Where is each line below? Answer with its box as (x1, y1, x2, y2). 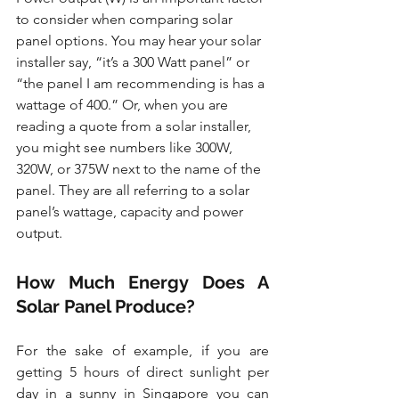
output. (16, 224, 62, 242)
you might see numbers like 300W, (16, 139, 236, 157)
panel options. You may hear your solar (16, 32, 265, 50)
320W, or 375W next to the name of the (16, 160, 265, 178)
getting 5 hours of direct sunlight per (16, 363, 269, 381)
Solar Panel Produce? (16, 296, 195, 318)
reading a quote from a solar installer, (16, 118, 255, 135)
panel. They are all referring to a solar (16, 182, 253, 199)
